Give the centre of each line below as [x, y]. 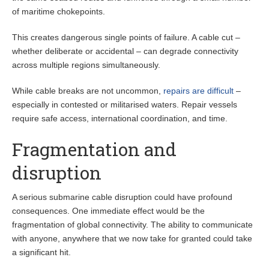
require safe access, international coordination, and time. [120, 119]
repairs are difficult [198, 91]
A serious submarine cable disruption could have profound [122, 197]
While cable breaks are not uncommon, [88, 91]
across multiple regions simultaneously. [86, 65]
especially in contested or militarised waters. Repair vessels [125, 105]
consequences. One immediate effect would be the [108, 211]
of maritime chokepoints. [59, 12]
